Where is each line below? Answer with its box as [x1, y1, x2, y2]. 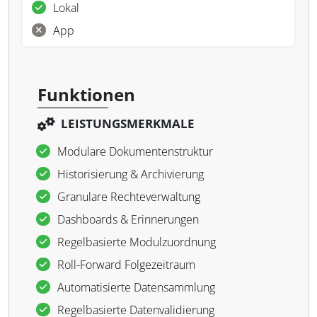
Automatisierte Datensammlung [57, 279, 215, 295]
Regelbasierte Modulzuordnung [57, 234, 216, 250]
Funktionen [38, 83, 135, 106]
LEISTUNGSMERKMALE [61, 115, 195, 132]
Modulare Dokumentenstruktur [57, 144, 213, 159]
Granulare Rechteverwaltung [57, 189, 200, 204]
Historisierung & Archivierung [57, 166, 204, 182]
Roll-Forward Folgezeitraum [57, 257, 195, 272]
